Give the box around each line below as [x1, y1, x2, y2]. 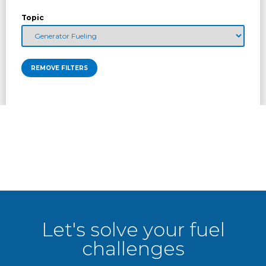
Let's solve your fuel [41, 218, 225, 242]
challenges [81, 237, 185, 261]
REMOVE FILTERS [31, 64, 88, 72]
